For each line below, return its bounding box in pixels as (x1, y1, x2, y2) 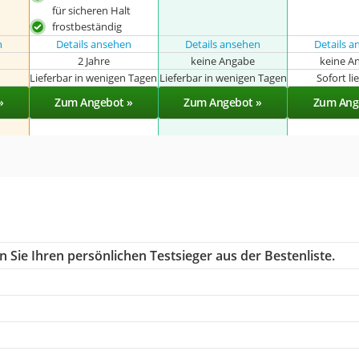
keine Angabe (191, 53, 256, 68)
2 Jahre (77, 53, 110, 68)
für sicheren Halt (51, 3, 131, 18)
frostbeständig (51, 19, 122, 34)
